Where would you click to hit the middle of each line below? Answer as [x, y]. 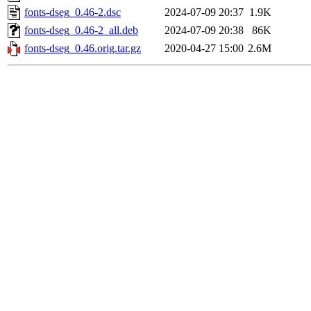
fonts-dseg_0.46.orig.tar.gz [83, 49]
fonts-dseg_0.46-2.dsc [73, 12]
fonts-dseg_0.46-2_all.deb [81, 31]
